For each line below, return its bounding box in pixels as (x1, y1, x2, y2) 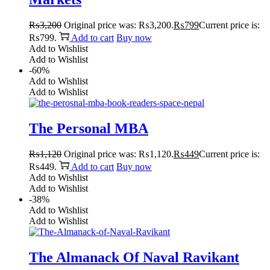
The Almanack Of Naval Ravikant (29, 249, 239, 265)
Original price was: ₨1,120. (64, 148, 174, 159)
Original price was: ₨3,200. (64, 20, 174, 31)
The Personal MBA (29, 121, 148, 137)
